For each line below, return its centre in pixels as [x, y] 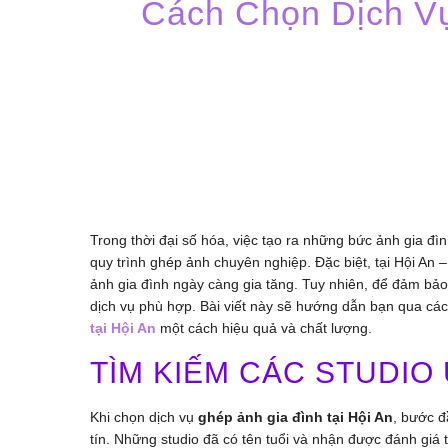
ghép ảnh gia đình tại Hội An [295, 417]
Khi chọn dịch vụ [144, 417]
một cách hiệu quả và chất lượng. [264, 327]
